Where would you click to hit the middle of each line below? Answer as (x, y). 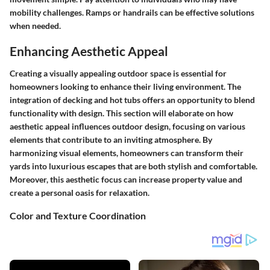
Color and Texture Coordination (78, 216)
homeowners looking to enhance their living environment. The (125, 87)
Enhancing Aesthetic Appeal (89, 51)
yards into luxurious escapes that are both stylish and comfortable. (133, 166)
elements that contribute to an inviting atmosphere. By (111, 140)
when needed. (35, 25)
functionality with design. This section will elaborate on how (121, 113)
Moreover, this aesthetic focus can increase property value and (126, 180)
